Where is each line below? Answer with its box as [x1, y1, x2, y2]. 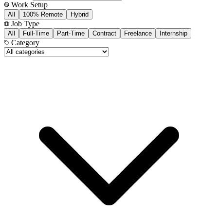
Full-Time [23, 30, 49, 37]
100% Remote [23, 11, 63, 18]
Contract [92, 30, 116, 37]
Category [9, 38, 39, 47]
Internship [160, 30, 187, 37]
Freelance [124, 30, 152, 37]
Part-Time [57, 30, 85, 37]
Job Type [9, 19, 39, 28]
